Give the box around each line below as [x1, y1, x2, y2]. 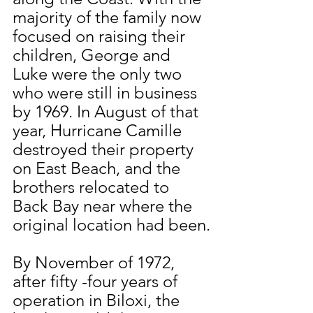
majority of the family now [13, 7, 205, 28]
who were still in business [13, 82, 201, 103]
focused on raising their [13, 26, 189, 47]
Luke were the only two [13, 64, 186, 85]
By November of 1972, [13, 252, 179, 273]
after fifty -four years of [13, 271, 182, 292]
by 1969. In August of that [13, 101, 203, 122]
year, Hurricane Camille [13, 120, 186, 141]
